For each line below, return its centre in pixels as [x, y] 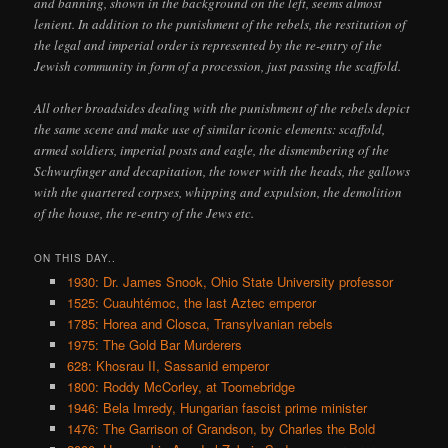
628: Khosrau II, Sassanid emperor [167, 366]
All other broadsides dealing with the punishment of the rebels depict [222, 108]
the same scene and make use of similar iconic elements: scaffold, [210, 129]
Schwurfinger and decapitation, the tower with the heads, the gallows [222, 171]
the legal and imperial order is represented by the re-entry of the [208, 44]
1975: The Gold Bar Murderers [154, 345]
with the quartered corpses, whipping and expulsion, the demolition [218, 192]
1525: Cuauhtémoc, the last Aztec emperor [191, 303]
